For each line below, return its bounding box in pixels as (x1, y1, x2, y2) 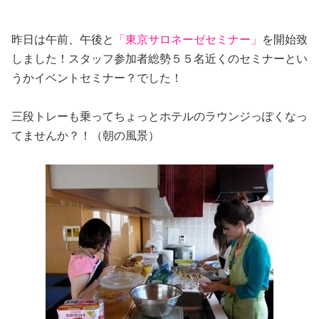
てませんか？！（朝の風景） (11, 129, 159, 142)
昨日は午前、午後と (11, 33, 114, 46)
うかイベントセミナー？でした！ (11, 71, 182, 84)
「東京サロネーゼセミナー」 (114, 33, 262, 46)
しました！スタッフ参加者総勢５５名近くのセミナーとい (11, 52, 308, 65)
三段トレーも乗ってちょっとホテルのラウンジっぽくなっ (11, 110, 308, 122)
